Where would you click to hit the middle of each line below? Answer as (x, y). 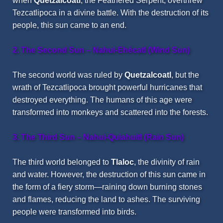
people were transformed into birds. (74, 212)
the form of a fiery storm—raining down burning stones (107, 187)
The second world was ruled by (68, 75)
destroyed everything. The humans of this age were (102, 100)
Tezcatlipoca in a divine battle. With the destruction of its (111, 13)
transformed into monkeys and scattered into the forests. (110, 112)
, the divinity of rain (167, 162)
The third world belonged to (62, 162)
